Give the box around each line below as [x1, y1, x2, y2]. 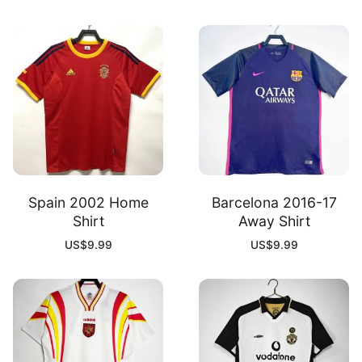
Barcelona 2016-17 [211, 194, 337, 212]
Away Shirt [238, 213, 310, 230]
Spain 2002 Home [27, 194, 149, 212]
